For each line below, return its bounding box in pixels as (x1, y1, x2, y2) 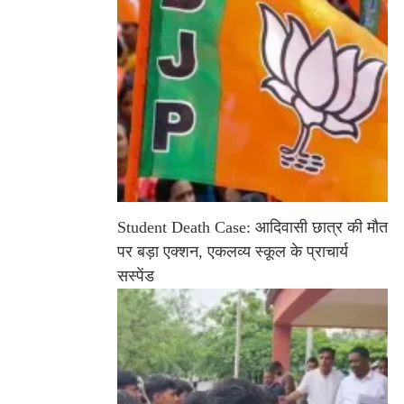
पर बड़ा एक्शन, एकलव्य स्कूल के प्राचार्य (117, 243, 348, 262)
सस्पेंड (117, 267, 154, 286)
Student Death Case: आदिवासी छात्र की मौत (117, 218, 388, 237)
